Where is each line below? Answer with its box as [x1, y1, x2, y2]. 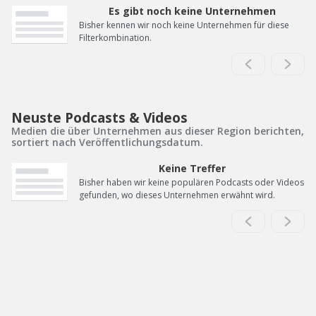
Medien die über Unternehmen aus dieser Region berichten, [11, 123, 304, 138]
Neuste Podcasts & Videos [11, 107, 188, 127]
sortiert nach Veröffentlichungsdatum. [11, 135, 203, 149]
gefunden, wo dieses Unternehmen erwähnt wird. [79, 188, 275, 201]
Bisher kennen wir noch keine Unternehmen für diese [79, 18, 289, 31]
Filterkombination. [79, 31, 152, 44]
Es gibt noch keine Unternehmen [108, 4, 276, 18]
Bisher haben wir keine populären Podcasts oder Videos [79, 176, 304, 188]
